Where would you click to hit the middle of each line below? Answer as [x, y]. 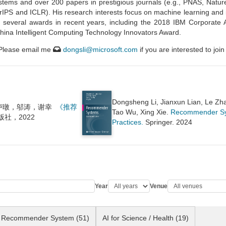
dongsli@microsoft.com [100, 49]
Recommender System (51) [45, 218]
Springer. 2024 [168, 122]
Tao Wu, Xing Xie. [142, 112]
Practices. [128, 122]
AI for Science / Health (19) [146, 218]
